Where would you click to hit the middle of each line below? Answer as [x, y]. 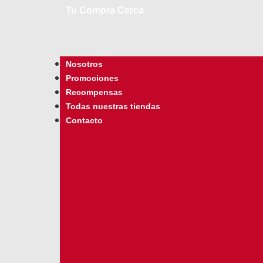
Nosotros [84, 64]
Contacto [84, 120]
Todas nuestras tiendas [113, 106]
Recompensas [94, 92]
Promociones [92, 78]
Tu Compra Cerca [105, 10]
